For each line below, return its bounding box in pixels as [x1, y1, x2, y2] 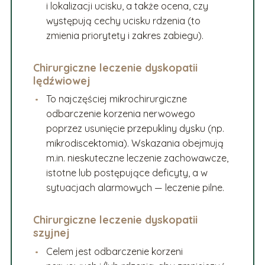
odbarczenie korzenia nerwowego [46, 108, 196, 120]
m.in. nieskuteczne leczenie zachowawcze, [46, 152, 229, 164]
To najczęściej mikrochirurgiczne [46, 93, 188, 105]
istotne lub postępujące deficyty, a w [46, 167, 208, 179]
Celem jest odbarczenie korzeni [46, 245, 183, 257]
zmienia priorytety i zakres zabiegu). [46, 30, 204, 42]
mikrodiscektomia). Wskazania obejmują [46, 137, 224, 150]
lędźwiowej [33, 73, 91, 87]
